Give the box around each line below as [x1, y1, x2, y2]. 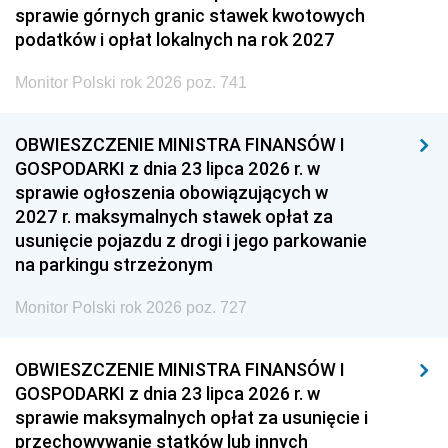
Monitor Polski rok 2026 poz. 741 [15, 74, 247, 91]
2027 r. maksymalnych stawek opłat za [15, 205, 333, 228]
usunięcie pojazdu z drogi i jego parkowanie [15, 229, 367, 252]
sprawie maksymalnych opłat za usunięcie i [15, 406, 368, 429]
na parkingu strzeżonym [15, 253, 213, 276]
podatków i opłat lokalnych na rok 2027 [15, 28, 335, 51]
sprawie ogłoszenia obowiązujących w [15, 181, 328, 204]
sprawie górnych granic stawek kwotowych [15, 4, 365, 27]
